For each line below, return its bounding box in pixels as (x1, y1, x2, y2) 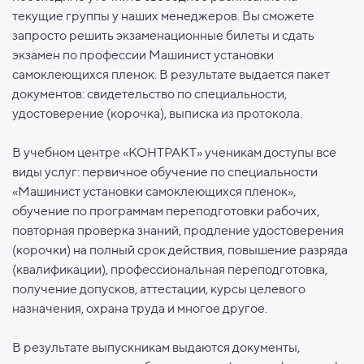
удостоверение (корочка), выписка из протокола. (12, 106, 302, 122)
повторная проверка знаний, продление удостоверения (12, 223, 344, 239)
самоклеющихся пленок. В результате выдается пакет (12, 67, 330, 83)
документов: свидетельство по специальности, (12, 86, 287, 102)
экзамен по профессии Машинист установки (12, 47, 274, 63)
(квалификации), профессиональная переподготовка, (12, 262, 327, 278)
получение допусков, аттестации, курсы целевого (12, 281, 305, 297)
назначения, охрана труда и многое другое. (12, 301, 267, 317)
